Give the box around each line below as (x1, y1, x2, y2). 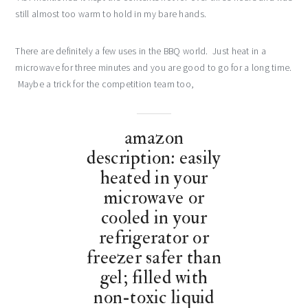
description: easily (87, 146, 221, 170)
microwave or (103, 186, 205, 210)
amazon (124, 126, 184, 150)
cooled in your (101, 206, 207, 230)
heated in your (100, 166, 208, 190)
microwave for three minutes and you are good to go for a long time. (15, 61, 292, 74)
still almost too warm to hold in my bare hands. (15, 8, 207, 20)
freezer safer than (87, 246, 221, 269)
